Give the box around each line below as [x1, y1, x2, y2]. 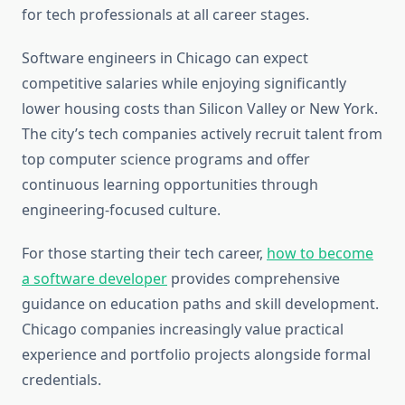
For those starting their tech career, [22, 243, 267, 264]
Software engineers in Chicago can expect [22, 48, 308, 69]
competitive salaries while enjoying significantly [22, 73, 346, 94]
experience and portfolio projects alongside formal [22, 344, 371, 365]
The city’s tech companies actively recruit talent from [22, 124, 382, 145]
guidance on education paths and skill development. [22, 294, 379, 315]
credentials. [22, 370, 101, 391]
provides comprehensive [167, 268, 340, 289]
